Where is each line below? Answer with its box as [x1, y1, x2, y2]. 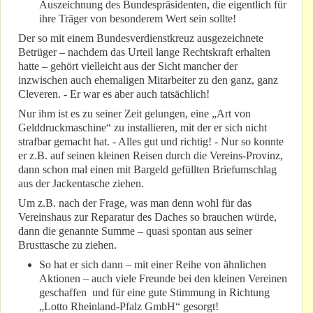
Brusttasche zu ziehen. [18, 239, 117, 252]
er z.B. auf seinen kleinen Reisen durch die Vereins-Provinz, [18, 150, 283, 162]
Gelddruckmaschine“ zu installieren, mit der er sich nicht [18, 122, 267, 134]
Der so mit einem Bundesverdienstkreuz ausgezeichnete [18, 32, 263, 45]
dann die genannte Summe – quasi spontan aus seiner [18, 225, 252, 238]
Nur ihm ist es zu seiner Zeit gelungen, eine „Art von [18, 108, 251, 120]
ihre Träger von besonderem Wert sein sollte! [39, 13, 236, 25]
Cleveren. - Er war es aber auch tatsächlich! [18, 88, 210, 101]
